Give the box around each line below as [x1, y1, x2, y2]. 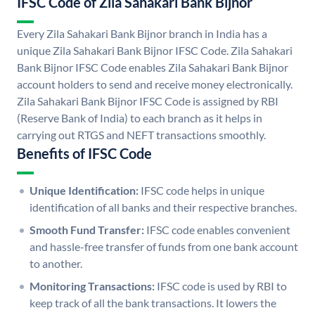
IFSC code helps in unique [141, 184, 264, 198]
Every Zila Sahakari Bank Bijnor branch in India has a [17, 27, 267, 41]
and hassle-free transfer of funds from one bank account [30, 240, 298, 254]
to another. [30, 257, 82, 271]
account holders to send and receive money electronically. [17, 77, 292, 91]
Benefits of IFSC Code [17, 145, 152, 162]
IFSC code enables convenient [146, 223, 290, 237]
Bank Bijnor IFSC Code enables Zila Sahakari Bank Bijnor [17, 60, 288, 75]
